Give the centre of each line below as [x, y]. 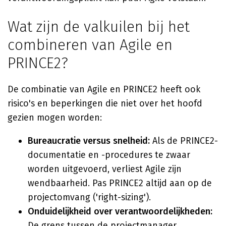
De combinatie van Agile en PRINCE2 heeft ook [104, 89]
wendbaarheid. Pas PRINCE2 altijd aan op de [120, 183]
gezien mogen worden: [55, 118]
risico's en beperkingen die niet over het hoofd [105, 103]
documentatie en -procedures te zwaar [109, 155]
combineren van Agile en [90, 45]
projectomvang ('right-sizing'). [89, 197]
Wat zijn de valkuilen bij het [99, 27]
